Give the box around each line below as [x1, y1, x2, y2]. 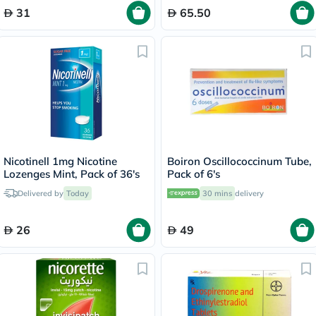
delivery [235, 188, 264, 198]
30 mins [202, 188, 232, 198]
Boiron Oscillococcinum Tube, [167, 154, 312, 168]
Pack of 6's [167, 166, 220, 181]
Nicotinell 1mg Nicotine [4, 154, 117, 168]
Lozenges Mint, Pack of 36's [4, 166, 140, 181]
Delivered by [18, 188, 63, 198]
